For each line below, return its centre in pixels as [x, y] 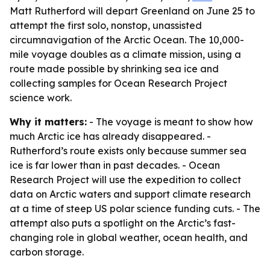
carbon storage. [47, 252]
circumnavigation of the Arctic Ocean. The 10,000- [127, 40]
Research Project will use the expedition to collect [125, 180]
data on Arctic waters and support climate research [130, 194]
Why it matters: [48, 122]
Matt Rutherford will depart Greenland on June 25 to [132, 11]
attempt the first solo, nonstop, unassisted [106, 25]
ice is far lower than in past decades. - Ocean [115, 165]
